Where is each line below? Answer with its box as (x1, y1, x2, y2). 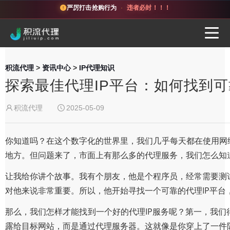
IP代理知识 (79, 64, 114, 72)
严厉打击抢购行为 (66, 4, 117, 11)
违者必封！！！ (126, 4, 171, 11)
